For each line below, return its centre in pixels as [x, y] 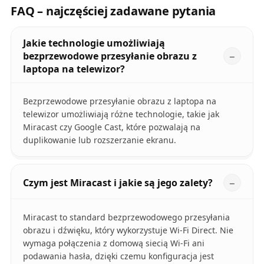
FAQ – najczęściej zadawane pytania [113, 11]
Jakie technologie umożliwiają [94, 43]
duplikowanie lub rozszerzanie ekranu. [99, 140]
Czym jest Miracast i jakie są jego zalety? [118, 183]
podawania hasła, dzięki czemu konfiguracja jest [118, 256]
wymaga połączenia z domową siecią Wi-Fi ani [113, 243]
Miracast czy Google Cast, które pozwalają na [111, 127]
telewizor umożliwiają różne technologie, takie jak [121, 114]
